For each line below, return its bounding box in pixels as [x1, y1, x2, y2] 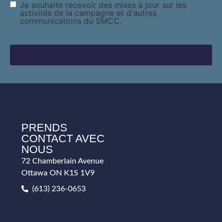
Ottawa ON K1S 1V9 [21, 169, 95, 177]
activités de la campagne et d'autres [20, 8, 157, 18]
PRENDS [21, 121, 67, 134]
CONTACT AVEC [21, 132, 105, 145]
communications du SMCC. [20, 16, 121, 26]
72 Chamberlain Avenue [21, 157, 104, 166]
